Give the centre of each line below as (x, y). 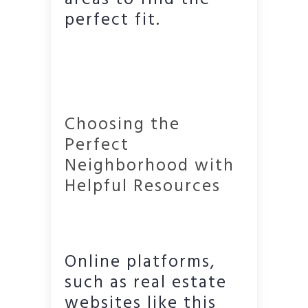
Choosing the (122, 125)
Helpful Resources (143, 187)
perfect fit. (113, 20)
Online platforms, (140, 262)
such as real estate (146, 283)
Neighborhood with (150, 166)
